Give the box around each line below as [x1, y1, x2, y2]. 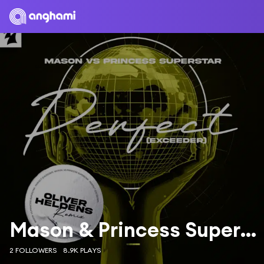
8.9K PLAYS [63, 246, 101, 255]
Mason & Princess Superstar [240, 217, 256, 242]
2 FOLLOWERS [9, 246, 57, 255]
